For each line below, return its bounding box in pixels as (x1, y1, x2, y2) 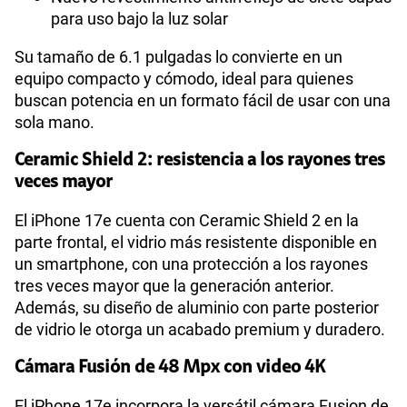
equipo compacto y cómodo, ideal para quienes (15, 68, 353, 88)
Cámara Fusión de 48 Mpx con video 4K (15, 358, 325, 377)
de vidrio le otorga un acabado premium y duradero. (15, 319, 385, 339)
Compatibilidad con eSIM (51, 233, 191, 248)
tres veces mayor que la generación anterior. (15, 275, 334, 295)
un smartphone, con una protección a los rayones (15, 253, 368, 273)
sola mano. (15, 112, 94, 132)
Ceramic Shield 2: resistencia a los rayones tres (15, 151, 385, 170)
